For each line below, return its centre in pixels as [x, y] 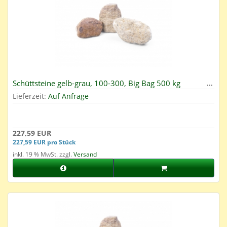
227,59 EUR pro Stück [44, 142]
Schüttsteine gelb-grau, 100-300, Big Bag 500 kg [97, 83]
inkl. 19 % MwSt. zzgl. [43, 155]
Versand [85, 155]
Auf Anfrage [68, 96]
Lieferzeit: [30, 96]
